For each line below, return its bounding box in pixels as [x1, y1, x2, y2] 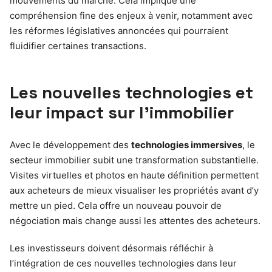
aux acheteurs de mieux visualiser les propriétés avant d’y [10, 184, 259, 196]
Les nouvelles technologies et [10, 81, 253, 103]
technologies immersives [131, 138, 242, 151]
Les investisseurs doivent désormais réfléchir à [10, 242, 213, 254]
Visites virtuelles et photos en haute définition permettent [10, 169, 259, 181]
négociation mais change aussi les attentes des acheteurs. [10, 214, 260, 226]
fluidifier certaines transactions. [10, 39, 146, 52]
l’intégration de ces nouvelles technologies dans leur [10, 257, 237, 269]
